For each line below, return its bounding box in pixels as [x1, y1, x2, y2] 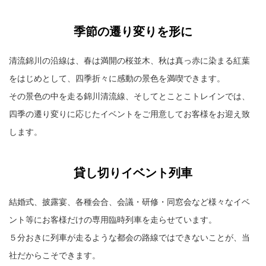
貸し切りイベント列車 [74, 166, 192, 179]
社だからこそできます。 [9, 250, 100, 260]
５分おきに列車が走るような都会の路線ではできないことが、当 [9, 232, 250, 242]
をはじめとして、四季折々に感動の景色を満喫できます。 [9, 73, 225, 83]
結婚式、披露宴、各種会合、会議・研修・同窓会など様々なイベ [9, 197, 250, 207]
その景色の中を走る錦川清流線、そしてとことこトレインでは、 [9, 91, 250, 101]
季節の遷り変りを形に [74, 24, 192, 38]
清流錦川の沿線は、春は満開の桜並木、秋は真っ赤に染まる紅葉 [9, 55, 250, 65]
